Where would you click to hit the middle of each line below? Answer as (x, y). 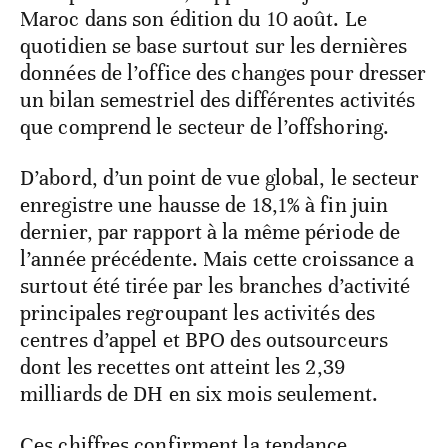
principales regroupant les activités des (198, 312)
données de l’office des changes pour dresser (223, 72)
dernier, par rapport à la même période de (210, 231)
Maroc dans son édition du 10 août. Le (193, 18)
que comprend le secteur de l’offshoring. (205, 126)
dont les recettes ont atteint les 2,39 (182, 366)
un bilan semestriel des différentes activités (218, 99)
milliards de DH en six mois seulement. (199, 393)
